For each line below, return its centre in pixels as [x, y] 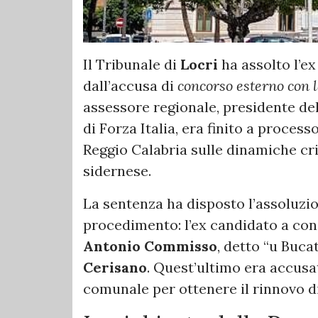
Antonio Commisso [150, 246]
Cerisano [115, 268]
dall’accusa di [130, 86]
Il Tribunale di [132, 65]
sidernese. [117, 171]
